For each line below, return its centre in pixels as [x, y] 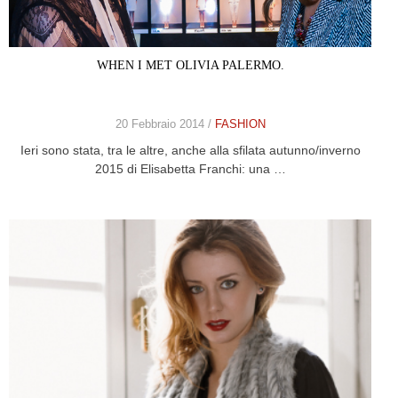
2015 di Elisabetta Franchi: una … [190, 169]
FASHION [240, 124]
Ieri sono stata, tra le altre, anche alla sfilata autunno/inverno [190, 151]
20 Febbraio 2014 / [165, 124]
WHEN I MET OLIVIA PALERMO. [190, 66]
